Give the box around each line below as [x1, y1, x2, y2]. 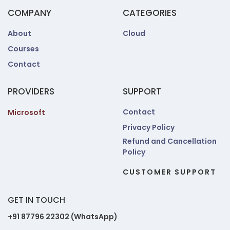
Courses [8, 44, 39, 54]
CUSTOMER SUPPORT [123, 167, 216, 177]
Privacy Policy [123, 122, 175, 132]
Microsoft [8, 107, 45, 118]
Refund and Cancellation [123, 136, 217, 146]
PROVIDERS [8, 85, 54, 98]
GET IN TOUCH [8, 194, 65, 206]
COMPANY [8, 7, 51, 19]
